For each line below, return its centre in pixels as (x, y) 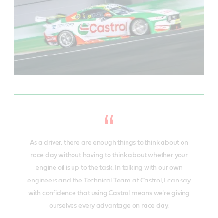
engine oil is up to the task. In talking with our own (109, 168)
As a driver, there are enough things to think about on (109, 143)
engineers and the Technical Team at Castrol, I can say (109, 181)
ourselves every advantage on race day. (109, 206)
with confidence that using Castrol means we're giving (109, 193)
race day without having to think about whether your (109, 155)
